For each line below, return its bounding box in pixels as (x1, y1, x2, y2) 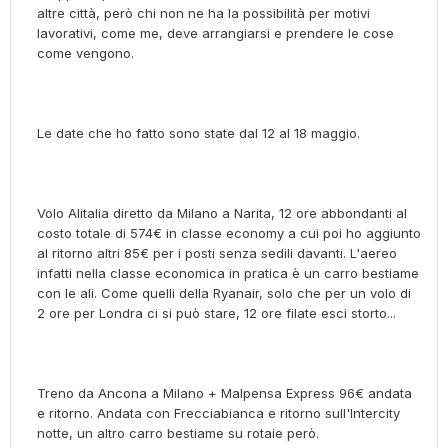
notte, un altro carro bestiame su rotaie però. (37, 425, 319, 442)
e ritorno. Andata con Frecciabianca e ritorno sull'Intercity (37, 405, 400, 422)
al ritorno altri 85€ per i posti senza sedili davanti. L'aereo (37, 245, 397, 262)
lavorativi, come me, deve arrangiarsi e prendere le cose (37, 25, 394, 42)
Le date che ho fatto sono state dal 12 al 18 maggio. (37, 125, 360, 142)
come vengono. (37, 45, 134, 62)
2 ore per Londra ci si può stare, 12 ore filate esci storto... (37, 305, 396, 322)
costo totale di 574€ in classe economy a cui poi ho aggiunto (37, 225, 421, 242)
